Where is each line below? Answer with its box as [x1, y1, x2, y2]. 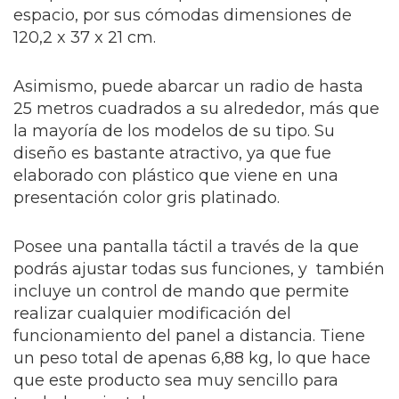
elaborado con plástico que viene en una [13, 166, 338, 185]
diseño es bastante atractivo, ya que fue [13, 143, 331, 163]
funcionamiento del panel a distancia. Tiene [13, 326, 365, 346]
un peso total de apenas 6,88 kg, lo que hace [13, 348, 370, 368]
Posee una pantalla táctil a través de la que [13, 237, 359, 256]
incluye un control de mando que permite [13, 281, 349, 301]
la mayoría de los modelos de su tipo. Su [13, 121, 335, 141]
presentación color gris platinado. [13, 188, 280, 208]
